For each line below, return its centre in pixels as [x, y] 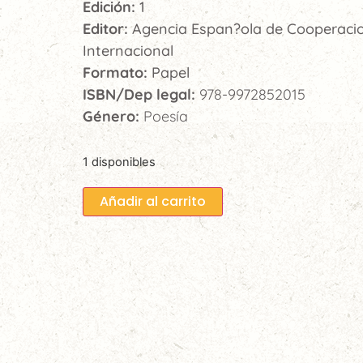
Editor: [107, 29]
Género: [113, 116]
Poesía [166, 116]
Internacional [128, 51]
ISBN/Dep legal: [141, 94]
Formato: [117, 73]
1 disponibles [119, 162]
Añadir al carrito [153, 201]
